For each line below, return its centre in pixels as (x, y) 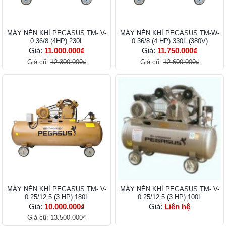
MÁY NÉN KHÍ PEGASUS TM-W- (169, 33)
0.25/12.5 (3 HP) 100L (169, 197)
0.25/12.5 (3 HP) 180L (56, 197)
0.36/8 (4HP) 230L (56, 41)
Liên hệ (177, 207)
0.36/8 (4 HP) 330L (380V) (169, 41)
